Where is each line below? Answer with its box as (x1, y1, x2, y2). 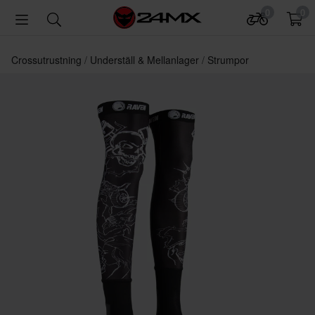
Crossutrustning (11, 53, 84, 67)
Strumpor (207, 53, 249, 67)
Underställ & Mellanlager (90, 53, 202, 67)
